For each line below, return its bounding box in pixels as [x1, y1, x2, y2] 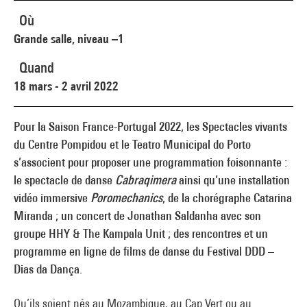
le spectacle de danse [14, 173, 115, 187]
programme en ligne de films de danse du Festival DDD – [14, 244, 274, 258]
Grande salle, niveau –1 [14, 32, 124, 46]
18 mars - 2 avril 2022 [14, 79, 119, 93]
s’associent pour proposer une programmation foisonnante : [14, 155, 287, 169]
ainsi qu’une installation [176, 173, 290, 187]
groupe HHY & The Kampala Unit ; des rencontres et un [14, 226, 268, 241]
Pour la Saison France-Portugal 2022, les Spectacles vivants [14, 119, 287, 134]
